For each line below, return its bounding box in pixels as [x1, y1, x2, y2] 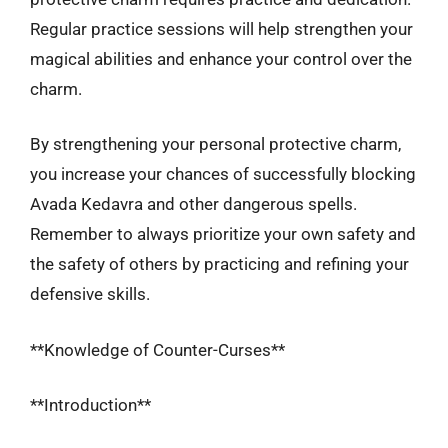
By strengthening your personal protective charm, [30, 134, 401, 154]
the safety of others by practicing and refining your [30, 254, 409, 274]
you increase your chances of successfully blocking [30, 164, 416, 184]
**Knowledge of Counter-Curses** [30, 339, 285, 360]
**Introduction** [30, 395, 151, 415]
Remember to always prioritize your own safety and [30, 224, 416, 244]
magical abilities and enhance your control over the [30, 48, 412, 69]
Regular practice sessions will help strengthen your [30, 18, 413, 39]
